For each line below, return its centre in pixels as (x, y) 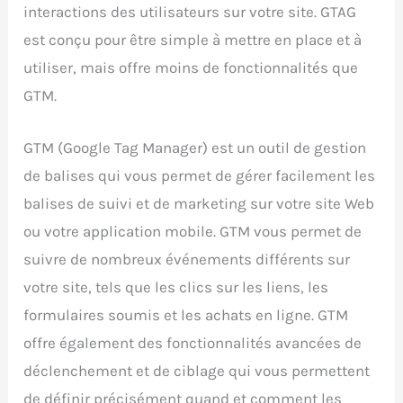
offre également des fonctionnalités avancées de (193, 343)
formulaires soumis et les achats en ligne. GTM (186, 315)
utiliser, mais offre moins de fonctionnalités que (191, 67)
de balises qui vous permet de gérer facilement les (200, 176)
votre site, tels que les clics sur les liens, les (176, 287)
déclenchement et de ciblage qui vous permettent (197, 371)
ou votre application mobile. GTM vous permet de (193, 232)
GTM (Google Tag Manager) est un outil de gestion (195, 148)
